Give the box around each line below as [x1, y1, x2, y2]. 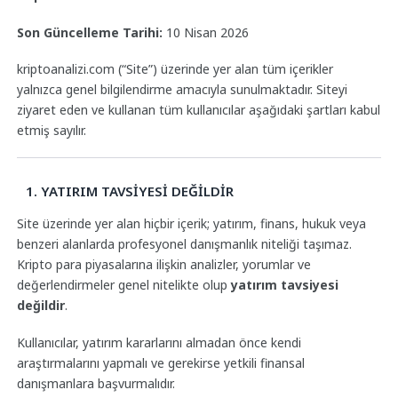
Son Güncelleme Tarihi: [16, 23, 163, 41]
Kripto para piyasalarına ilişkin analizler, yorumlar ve [16, 256, 311, 274]
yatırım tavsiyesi [230, 276, 338, 294]
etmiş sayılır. [16, 122, 86, 139]
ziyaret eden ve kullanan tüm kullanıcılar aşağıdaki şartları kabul [16, 101, 380, 119]
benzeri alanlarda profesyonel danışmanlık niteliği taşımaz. [16, 235, 352, 253]
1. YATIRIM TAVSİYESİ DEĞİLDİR [25, 182, 234, 201]
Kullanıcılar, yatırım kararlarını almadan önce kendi [16, 334, 301, 352]
